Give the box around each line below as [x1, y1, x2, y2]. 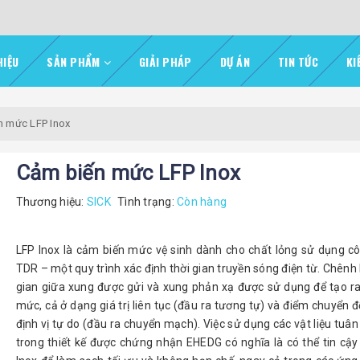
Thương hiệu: [15, 195, 84, 208]
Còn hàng [177, 195, 227, 208]
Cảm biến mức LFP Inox [15, 161, 241, 185]
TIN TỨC [278, 53, 318, 70]
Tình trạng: [117, 195, 178, 208]
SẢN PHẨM [47, 53, 104, 70]
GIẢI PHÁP [139, 53, 192, 70]
